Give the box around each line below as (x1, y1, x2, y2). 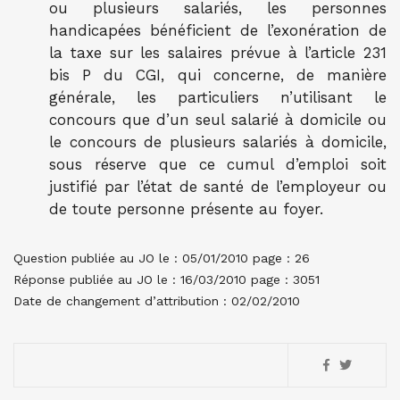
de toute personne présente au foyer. (49, 200, 323, 218)
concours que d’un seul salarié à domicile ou (49, 111, 387, 129)
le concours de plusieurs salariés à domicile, (49, 133, 387, 151)
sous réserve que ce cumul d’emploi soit (49, 155, 387, 173)
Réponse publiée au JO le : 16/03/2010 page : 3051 (13, 272, 320, 287)
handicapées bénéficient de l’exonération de (49, 21, 387, 39)
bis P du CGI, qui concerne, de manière (49, 66, 387, 84)
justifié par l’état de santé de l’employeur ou (49, 178, 387, 196)
